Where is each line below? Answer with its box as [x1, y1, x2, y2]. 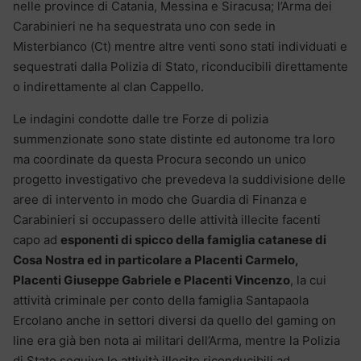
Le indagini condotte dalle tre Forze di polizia [13, 110, 268, 127]
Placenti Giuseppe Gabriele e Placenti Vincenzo [13, 272, 290, 288]
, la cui [290, 272, 326, 288]
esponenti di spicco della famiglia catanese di [60, 231, 326, 247]
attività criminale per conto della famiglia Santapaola [13, 292, 309, 308]
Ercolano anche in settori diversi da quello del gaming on [13, 312, 336, 328]
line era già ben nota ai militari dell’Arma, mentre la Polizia [13, 332, 340, 348]
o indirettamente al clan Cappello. [13, 78, 204, 94]
